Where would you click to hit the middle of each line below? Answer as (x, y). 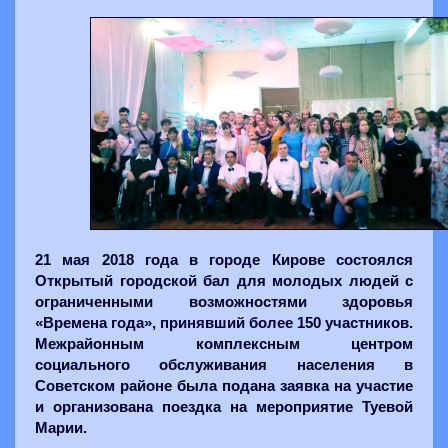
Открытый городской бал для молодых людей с (224, 281)
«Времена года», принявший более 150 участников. (224, 323)
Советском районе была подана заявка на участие (224, 386)
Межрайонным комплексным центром (224, 344)
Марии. (61, 428)
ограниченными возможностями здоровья (224, 302)
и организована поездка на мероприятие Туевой (224, 407)
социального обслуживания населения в (224, 365)
